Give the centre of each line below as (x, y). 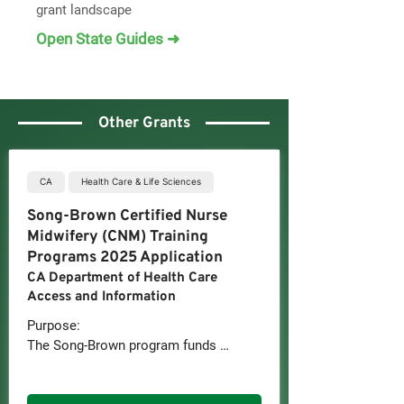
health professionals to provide (121, 385)
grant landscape (84, 10)
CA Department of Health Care (122, 278)
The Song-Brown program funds (122, 345)
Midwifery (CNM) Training (118, 237)
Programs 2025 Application (125, 258)
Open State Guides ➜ (108, 39)
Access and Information (101, 297)
